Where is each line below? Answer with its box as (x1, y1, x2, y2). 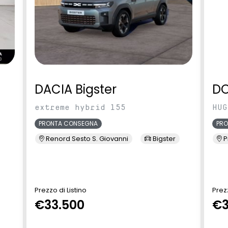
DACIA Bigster (35, 80, 117, 98)
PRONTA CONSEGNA (39, 119, 98, 128)
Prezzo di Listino (35, 185, 87, 195)
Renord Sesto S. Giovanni (44, 133, 128, 144)
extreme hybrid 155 (35, 103, 126, 111)
